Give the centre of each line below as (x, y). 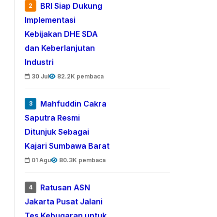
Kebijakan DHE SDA (62, 34)
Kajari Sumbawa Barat (67, 146)
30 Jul (40, 76)
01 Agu (41, 160)
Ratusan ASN (65, 188)
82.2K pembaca (81, 76)
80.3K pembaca (83, 160)
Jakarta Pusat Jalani (64, 202)
